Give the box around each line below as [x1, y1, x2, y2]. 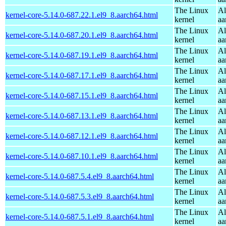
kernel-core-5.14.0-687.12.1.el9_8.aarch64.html [6, 131, 158, 140]
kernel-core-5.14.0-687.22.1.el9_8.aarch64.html [6, 10, 158, 19]
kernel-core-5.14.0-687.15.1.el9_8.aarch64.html [6, 91, 158, 100]
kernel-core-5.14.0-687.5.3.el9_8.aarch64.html [6, 192, 154, 201]
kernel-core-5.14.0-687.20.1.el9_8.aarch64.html [6, 30, 158, 39]
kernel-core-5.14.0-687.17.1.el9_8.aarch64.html [6, 71, 158, 80]
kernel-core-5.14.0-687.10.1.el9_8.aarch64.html [6, 151, 158, 160]
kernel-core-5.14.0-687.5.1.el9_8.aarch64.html [6, 212, 154, 221]
